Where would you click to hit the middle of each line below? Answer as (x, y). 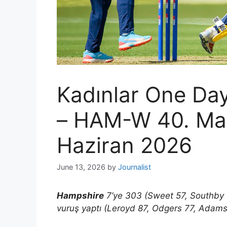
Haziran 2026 (124, 145)
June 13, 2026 (81, 167)
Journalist (135, 167)
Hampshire (80, 196)
